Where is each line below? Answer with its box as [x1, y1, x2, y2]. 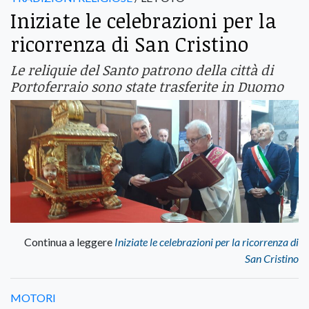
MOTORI [10, 290, 56, 304]
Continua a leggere [24, 235, 114, 248]
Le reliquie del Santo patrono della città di [10, 60, 273, 80]
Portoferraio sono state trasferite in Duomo [10, 77, 283, 97]
